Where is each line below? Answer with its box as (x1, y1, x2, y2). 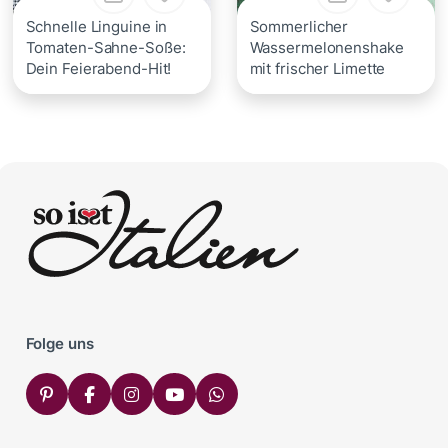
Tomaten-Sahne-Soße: (25, 37, 186, 57)
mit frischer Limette (249, 58, 386, 78)
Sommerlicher (249, 16, 349, 36)
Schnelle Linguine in (25, 16, 168, 36)
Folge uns (25, 333, 94, 353)
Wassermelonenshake (249, 37, 404, 57)
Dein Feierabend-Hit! (25, 58, 172, 78)
